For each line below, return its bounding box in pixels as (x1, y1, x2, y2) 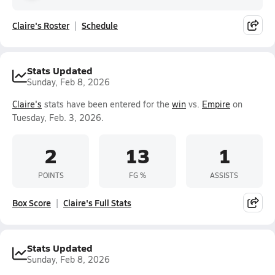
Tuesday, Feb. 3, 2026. (12, 112, 104, 123)
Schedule (82, 19, 118, 31)
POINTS (37, 169, 64, 180)
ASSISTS (210, 169, 239, 180)
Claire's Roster (12, 19, 69, 31)
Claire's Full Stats (63, 196, 131, 209)
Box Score (12, 196, 51, 209)
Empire (202, 98, 230, 110)
